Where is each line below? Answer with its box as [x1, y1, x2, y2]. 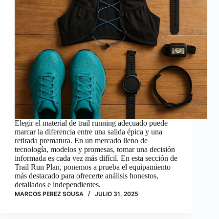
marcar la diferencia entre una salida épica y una [15, 128, 162, 136]
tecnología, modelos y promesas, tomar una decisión [15, 145, 175, 154]
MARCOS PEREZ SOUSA [15, 190, 84, 198]
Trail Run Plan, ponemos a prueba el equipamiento [15, 163, 171, 172]
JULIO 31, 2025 [95, 190, 138, 198]
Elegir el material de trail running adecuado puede [15, 119, 168, 128]
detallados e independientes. [15, 180, 101, 189]
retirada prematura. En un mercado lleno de [15, 136, 148, 145]
